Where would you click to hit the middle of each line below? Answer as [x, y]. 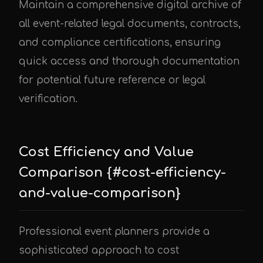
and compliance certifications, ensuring [120, 43]
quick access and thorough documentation [129, 62]
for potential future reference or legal [112, 80]
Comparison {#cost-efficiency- [122, 173]
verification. [48, 99]
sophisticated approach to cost [99, 251]
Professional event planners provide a [114, 232]
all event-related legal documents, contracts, [130, 24]
